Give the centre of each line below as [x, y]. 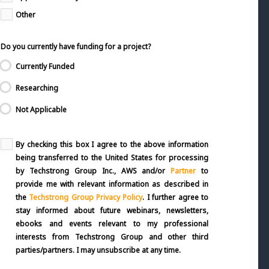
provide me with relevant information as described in [112, 184]
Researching [37, 88]
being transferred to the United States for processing [112, 158]
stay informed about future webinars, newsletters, [112, 210]
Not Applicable [41, 110]
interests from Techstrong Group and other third [112, 237]
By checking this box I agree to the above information [112, 144]
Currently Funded [45, 66]
